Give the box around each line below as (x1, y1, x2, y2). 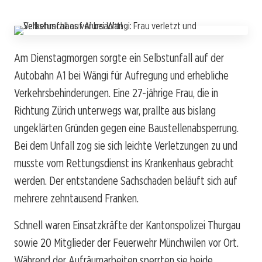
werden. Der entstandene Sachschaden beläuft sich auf (14, 173, 237, 188)
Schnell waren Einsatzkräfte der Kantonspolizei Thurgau (14, 218, 240, 232)
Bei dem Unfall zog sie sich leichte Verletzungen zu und (14, 138, 237, 153)
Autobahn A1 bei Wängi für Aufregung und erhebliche (14, 68, 229, 82)
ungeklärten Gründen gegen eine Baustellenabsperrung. (14, 120, 239, 135)
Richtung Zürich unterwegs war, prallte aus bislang (14, 103, 216, 118)
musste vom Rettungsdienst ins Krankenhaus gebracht (14, 156, 234, 170)
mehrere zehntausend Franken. (14, 191, 139, 205)
